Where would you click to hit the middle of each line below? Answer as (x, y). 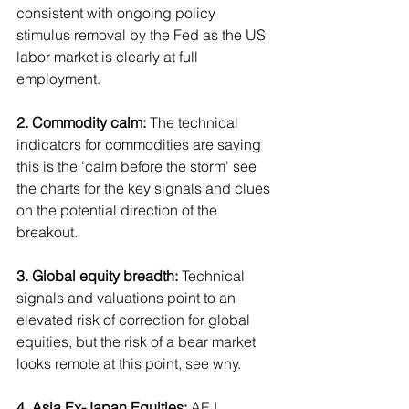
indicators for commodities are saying (141, 144)
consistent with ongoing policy (118, 13)
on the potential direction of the (119, 210)
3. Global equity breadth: (99, 276)
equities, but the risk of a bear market (138, 341)
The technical (194, 122)
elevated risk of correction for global (135, 320)
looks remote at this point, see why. (129, 363)
